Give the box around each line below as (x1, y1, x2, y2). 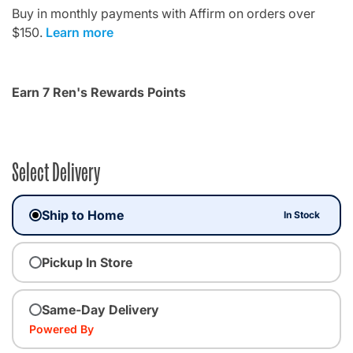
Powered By (29, 321, 94, 336)
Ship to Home (42, 206, 124, 223)
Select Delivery (12, 153, 100, 187)
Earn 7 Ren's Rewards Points (12, 84, 186, 100)
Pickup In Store (42, 254, 132, 270)
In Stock (284, 208, 321, 221)
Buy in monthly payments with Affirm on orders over (12, 5, 315, 21)
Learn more (46, 24, 113, 40)
